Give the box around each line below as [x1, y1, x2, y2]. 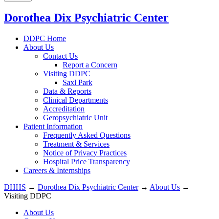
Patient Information [23, 122, 83, 131]
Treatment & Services [43, 139, 109, 148]
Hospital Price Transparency [43, 157, 130, 166]
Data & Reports [43, 87, 91, 95]
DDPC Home [23, 34, 66, 43]
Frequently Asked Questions [43, 131, 131, 139]
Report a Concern [63, 60, 117, 69]
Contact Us [43, 51, 78, 60]
